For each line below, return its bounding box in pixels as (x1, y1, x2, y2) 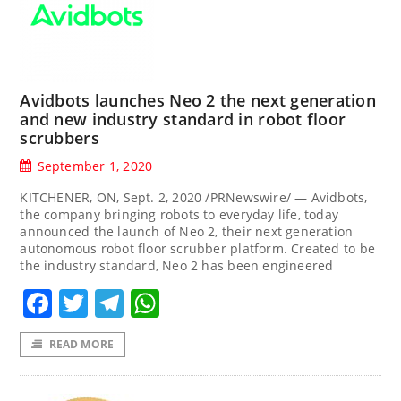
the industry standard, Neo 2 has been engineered (20, 257, 334, 274)
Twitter (88, 284, 184, 323)
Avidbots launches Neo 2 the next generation (20, 90, 377, 111)
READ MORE (48, 337, 115, 353)
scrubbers (20, 127, 99, 149)
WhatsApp (159, 284, 302, 323)
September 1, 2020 (37, 158, 153, 175)
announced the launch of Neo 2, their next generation (20, 223, 354, 240)
